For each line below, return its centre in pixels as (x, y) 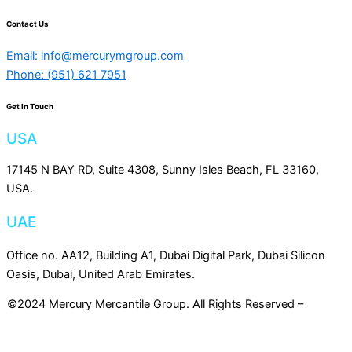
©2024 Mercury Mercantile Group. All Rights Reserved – (155, 304)
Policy (176, 323)
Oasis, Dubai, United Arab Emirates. (101, 274)
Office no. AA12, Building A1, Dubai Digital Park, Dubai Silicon (166, 255)
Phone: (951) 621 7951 (66, 75)
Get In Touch (30, 107)
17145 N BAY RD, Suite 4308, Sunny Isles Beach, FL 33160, (163, 169)
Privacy (326, 304)
